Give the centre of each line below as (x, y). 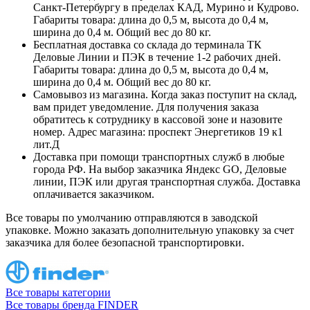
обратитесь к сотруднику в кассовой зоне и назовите (158, 119)
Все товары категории (58, 292)
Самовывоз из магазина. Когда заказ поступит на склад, (165, 94)
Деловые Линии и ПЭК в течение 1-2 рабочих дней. (157, 57)
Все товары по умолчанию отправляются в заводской (132, 217)
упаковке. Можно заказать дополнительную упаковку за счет (150, 230)
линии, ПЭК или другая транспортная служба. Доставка (167, 181)
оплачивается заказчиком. (94, 194)
